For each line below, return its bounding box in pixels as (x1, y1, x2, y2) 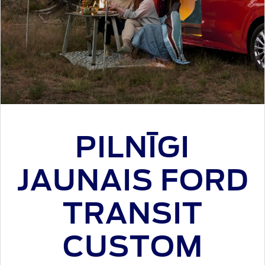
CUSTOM (62, 234, 203, 263)
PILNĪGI (75, 135, 190, 163)
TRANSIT (62, 201, 203, 230)
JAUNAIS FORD (17, 168, 248, 196)
